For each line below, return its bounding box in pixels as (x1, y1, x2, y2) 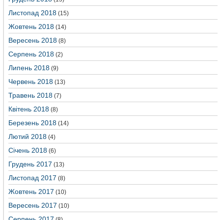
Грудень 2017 (8, 160, 52, 168)
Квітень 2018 (8, 105, 49, 113)
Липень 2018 (8, 64, 50, 72)
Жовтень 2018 (8, 23, 54, 30)
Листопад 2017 (8, 174, 56, 182)
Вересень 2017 (8, 201, 57, 209)
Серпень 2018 (8, 50, 54, 58)
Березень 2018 (8, 119, 56, 127)
